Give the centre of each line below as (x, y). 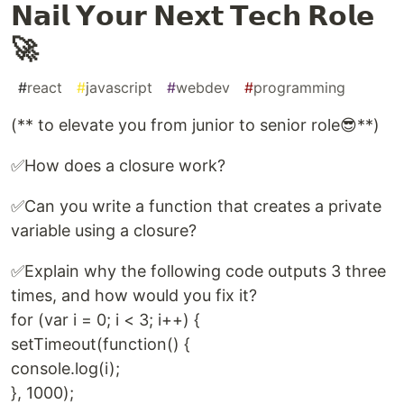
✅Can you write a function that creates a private (196, 206)
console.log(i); (65, 368)
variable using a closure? (104, 230)
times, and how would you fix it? (134, 295)
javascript (119, 87)
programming (299, 87)
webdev (203, 87)
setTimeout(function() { (101, 344)
